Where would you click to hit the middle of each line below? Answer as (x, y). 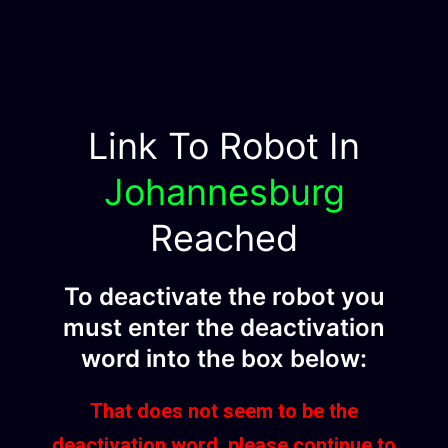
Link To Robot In (224, 145)
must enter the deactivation (224, 327)
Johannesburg (224, 191)
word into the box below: (224, 358)
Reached (224, 237)
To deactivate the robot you (224, 296)
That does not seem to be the (224, 410)
